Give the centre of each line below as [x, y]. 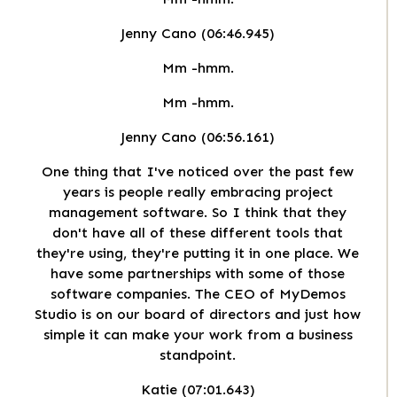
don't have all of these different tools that [198, 233]
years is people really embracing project [198, 192]
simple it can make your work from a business [198, 335]
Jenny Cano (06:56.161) [198, 137]
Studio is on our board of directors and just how [198, 315]
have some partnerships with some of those [198, 274]
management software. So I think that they [198, 213]
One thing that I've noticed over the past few [198, 172]
